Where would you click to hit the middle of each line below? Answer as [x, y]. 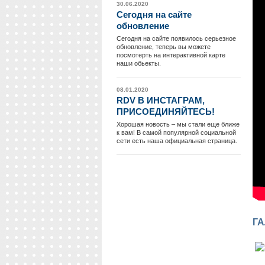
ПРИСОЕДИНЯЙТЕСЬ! [166, 112]
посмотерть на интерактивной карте [171, 55]
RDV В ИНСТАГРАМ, [161, 100]
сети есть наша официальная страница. [177, 141]
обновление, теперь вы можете [164, 47]
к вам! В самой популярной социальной [176, 132]
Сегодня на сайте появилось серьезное [176, 38]
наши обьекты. [139, 63]
